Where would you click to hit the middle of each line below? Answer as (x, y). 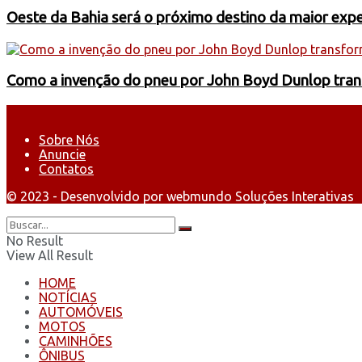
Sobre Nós (69, 139)
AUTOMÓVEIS (81, 311)
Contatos (66, 168)
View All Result (50, 255)
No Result (35, 240)
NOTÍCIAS (68, 297)
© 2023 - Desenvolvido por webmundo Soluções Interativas (180, 196)
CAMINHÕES (76, 341)
